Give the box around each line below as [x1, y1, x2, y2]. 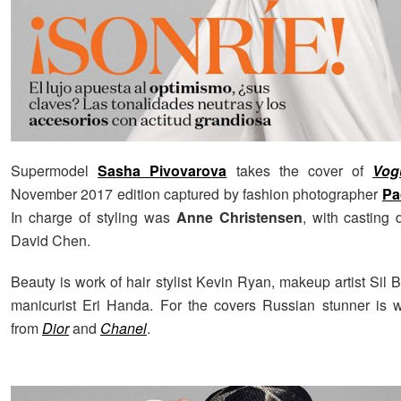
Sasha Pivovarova [98, 160, 227, 182]
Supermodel [11, 160, 98, 182]
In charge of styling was [11, 207, 176, 228]
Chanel [100, 318, 147, 339]
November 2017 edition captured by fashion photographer [11, 183, 382, 205]
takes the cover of [226, 160, 373, 182]
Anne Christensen [175, 207, 303, 228]
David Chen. [11, 230, 90, 252]
